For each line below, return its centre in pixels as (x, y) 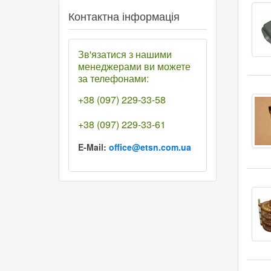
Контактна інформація (124, 16)
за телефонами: (113, 78)
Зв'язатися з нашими (125, 54)
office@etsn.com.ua (150, 147)
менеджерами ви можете (134, 66)
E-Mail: (93, 147)
